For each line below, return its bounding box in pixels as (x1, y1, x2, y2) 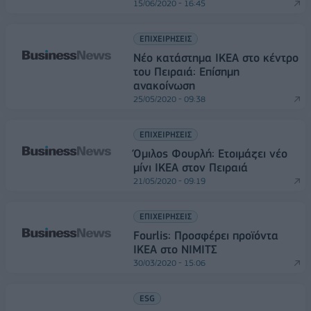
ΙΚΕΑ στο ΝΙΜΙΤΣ (133, 242, 217, 256)
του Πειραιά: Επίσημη (133, 65, 239, 78)
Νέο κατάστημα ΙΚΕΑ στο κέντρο (133, 51, 299, 65)
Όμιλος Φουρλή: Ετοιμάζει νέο (133, 146, 287, 160)
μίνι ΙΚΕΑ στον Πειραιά (133, 160, 248, 174)
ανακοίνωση (133, 78, 195, 92)
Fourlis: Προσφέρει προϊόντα (133, 228, 278, 242)
